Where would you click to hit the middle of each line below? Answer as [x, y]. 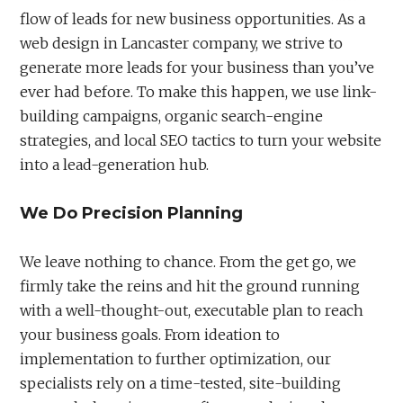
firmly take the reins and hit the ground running [190, 286]
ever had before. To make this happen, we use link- [199, 92]
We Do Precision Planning [132, 213]
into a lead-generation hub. [115, 165]
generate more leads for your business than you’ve [197, 67]
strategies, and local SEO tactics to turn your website [201, 140]
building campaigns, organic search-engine [172, 116]
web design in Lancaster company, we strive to [182, 43]
